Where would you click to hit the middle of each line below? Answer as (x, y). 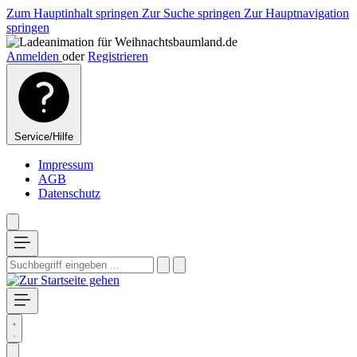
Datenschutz (69, 193)
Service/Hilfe (44, 137)
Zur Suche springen (193, 13)
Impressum (66, 165)
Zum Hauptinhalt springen (74, 13)
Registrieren (118, 56)
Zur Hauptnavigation (296, 13)
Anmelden (34, 56)
